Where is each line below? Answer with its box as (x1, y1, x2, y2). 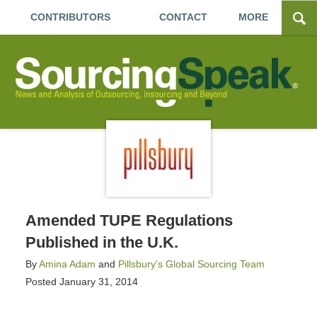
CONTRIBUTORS (30, 11, 110, 23)
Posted (25, 275, 57, 287)
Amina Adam (38, 258, 96, 270)
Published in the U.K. (25, 233, 178, 251)
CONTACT (158, 11, 207, 23)
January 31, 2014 (59, 275, 138, 287)
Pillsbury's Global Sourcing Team (117, 258, 265, 270)
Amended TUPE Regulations (25, 211, 233, 229)
